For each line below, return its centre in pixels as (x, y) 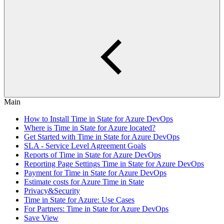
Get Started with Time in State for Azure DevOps (102, 137)
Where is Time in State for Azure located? (90, 128)
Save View (41, 218)
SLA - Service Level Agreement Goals (85, 146)
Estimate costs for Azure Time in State (84, 182)
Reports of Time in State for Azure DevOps (92, 155)
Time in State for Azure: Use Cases (79, 200)
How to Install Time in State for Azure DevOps (98, 119)
